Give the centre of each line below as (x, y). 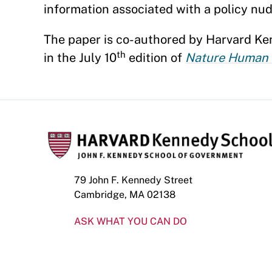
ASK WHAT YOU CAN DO (131, 221)
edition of (155, 58)
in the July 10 (80, 58)
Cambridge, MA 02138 (125, 195)
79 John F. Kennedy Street (133, 180)
